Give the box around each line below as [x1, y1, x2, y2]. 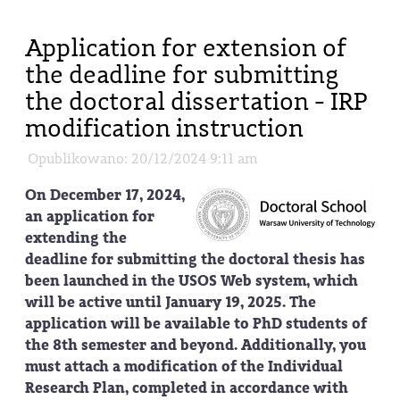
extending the [25, 228, 127, 248]
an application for [25, 206, 154, 227]
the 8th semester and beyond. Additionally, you [25, 335, 366, 355]
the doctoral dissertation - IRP [25, 85, 368, 118]
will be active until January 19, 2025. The [25, 292, 316, 312]
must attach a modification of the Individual [25, 356, 343, 377]
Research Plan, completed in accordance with [25, 378, 348, 398]
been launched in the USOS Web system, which [25, 271, 358, 291]
